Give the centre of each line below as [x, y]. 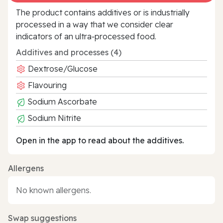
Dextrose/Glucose [62, 68]
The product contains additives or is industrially [103, 12]
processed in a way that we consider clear [95, 24]
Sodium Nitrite [54, 118]
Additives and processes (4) [69, 52]
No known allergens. [54, 190]
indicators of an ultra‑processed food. [86, 36]
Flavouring [46, 85]
